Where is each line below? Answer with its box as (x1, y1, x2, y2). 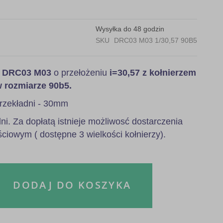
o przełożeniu (51, 67, 107, 78)
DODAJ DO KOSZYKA (13, 178, 131, 192)
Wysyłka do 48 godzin (96, 24, 164, 33)
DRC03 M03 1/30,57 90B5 (114, 36, 197, 44)
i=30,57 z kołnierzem (107, 67, 196, 78)
